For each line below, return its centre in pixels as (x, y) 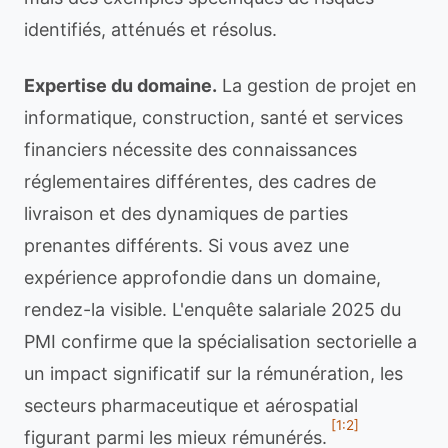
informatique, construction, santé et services (213, 117)
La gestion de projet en (317, 85)
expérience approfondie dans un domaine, (202, 277)
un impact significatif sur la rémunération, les (213, 373)
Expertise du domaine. (120, 85)
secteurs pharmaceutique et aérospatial (191, 405)
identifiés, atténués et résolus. (150, 29)
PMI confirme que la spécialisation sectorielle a (220, 341)
